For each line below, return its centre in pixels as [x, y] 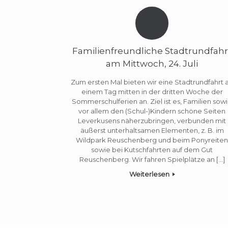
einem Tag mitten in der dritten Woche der [152, 91]
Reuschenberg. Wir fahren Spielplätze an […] [152, 159]
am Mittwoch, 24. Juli [152, 64]
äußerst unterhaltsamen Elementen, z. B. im [152, 130]
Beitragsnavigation [98, 196]
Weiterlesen [150, 174]
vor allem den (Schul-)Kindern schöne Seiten [152, 111]
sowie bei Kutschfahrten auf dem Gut [152, 149]
